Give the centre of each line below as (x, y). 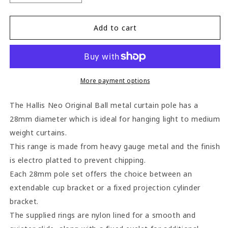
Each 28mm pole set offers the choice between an (101, 173)
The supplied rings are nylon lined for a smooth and (103, 215)
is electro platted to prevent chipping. (78, 160)
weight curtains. (38, 132)
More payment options (115, 80)
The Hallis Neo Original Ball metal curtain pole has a (104, 105)
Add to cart (115, 28)
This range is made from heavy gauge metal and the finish (115, 146)
